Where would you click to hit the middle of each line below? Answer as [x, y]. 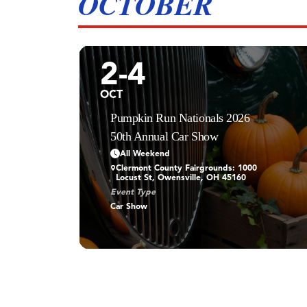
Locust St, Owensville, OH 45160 [181, 178]
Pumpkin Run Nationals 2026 [180, 118]
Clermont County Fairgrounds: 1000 [187, 168]
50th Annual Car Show [164, 136]
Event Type [133, 192]
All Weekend [145, 154]
